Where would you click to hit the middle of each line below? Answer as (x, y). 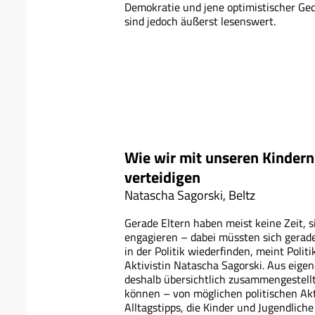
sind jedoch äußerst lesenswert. (200, 21)
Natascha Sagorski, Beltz (190, 195)
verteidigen (162, 178)
